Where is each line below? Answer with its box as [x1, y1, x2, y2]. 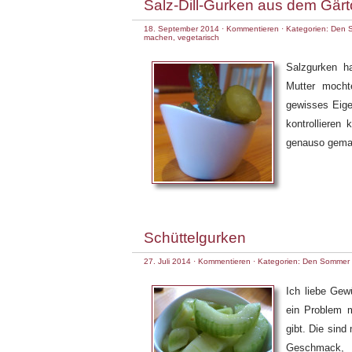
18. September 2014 [144, 24, 219, 33]
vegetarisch [178, 33, 219, 42]
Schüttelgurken [144, 229, 246, 246]
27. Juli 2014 [144, 257, 191, 266]
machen [144, 33, 173, 42]
